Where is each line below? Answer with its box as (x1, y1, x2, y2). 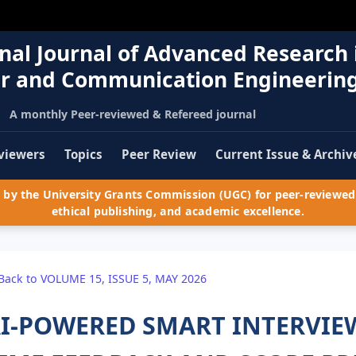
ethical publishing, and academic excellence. (52, 203, 304, 219)
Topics (64, 146, 103, 163)
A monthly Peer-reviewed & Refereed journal (9, 106, 256, 122)
